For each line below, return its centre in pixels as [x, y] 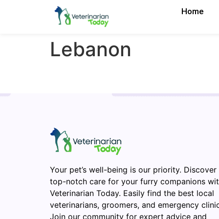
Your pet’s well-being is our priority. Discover [133, 170]
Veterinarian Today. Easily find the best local [132, 193]
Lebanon [91, 49]
